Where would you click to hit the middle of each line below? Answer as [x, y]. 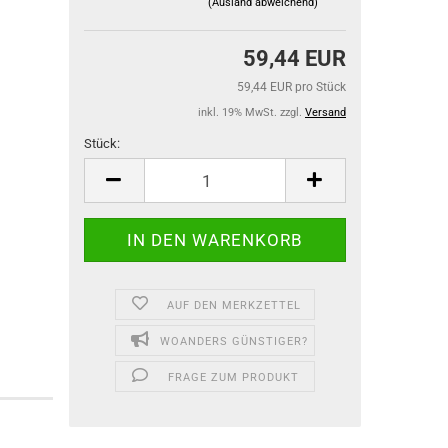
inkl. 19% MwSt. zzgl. [251, 112]
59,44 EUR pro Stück [291, 87]
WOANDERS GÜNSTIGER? [233, 341]
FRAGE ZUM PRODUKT [234, 377]
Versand [325, 112]
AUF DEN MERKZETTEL [233, 305]
